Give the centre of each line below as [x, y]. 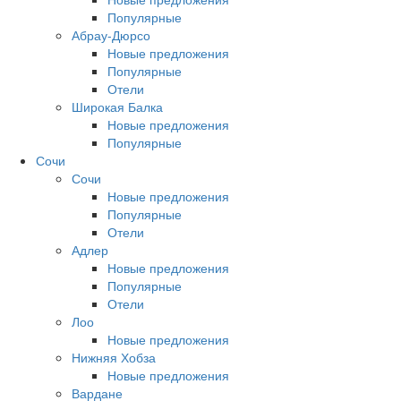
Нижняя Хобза [114, 357]
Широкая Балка [117, 107]
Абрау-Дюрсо [111, 35]
